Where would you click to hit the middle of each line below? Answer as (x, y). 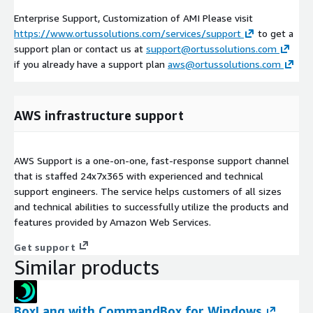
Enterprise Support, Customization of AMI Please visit (133, 18)
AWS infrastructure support (99, 116)
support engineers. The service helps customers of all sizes (148, 191)
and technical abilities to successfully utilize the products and (151, 207)
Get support (45, 247)
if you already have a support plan (91, 64)
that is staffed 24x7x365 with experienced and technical (139, 176)
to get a (274, 34)
